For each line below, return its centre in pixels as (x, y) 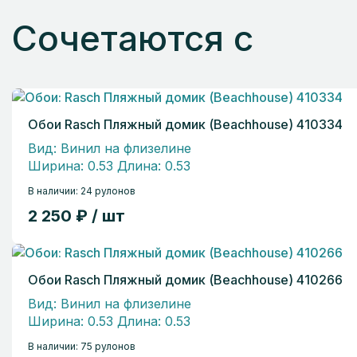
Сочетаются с (133, 38)
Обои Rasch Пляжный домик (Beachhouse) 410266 (185, 279)
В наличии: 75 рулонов (82, 346)
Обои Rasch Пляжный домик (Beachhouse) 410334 (185, 124)
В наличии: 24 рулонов (82, 190)
